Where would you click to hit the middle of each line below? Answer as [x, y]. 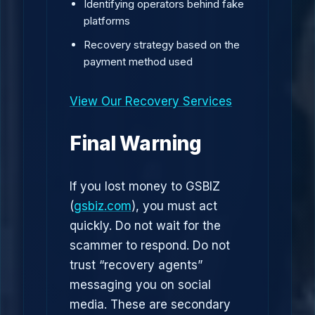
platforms [107, 21]
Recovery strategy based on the [162, 45]
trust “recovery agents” [136, 265]
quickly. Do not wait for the [145, 226]
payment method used [138, 62]
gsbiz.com [103, 206]
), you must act [174, 206]
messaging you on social [140, 285]
